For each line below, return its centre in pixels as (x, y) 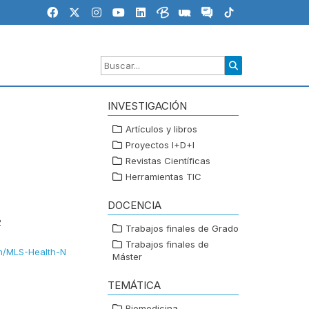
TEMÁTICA (134, 286)
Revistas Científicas (168, 161)
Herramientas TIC (163, 177)
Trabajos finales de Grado (182, 229)
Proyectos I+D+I (160, 145)
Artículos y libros (161, 129)
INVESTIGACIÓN (147, 106)
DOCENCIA (134, 206)
